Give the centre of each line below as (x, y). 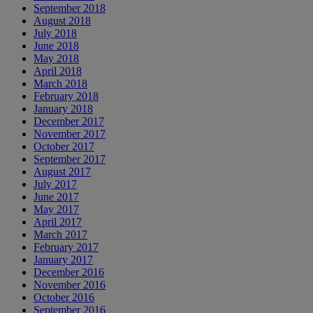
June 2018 (56, 45)
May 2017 (56, 209)
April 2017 (58, 221)
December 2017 (69, 121)
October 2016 (64, 297)
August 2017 (62, 171)
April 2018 (58, 71)
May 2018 (56, 58)
